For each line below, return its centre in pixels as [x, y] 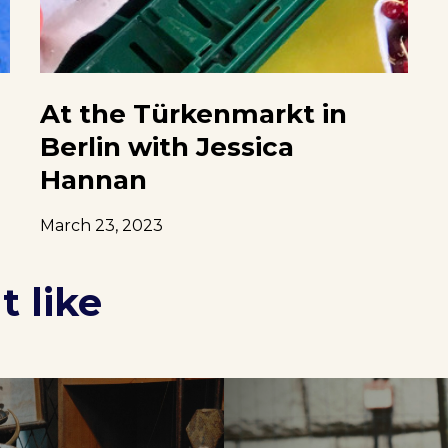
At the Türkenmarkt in [193, 114]
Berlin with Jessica [166, 147]
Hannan [93, 180]
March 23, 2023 [101, 226]
